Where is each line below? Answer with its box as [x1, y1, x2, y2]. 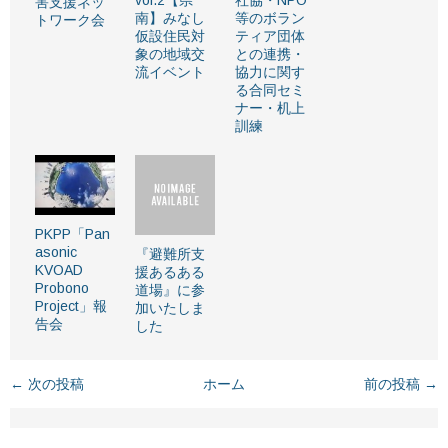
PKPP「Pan [35, 225, 110, 242]
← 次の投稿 [10, 375, 84, 392]
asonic [35, 243, 77, 260]
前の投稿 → [364, 375, 438, 392]
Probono [35, 279, 89, 296]
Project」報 [35, 297, 107, 314]
